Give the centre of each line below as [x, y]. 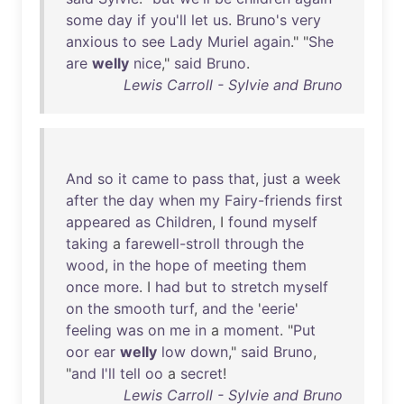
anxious [92, 41]
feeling [89, 330]
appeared [98, 222]
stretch [255, 287]
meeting [240, 265]
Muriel [228, 41]
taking [87, 243]
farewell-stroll [173, 243]
